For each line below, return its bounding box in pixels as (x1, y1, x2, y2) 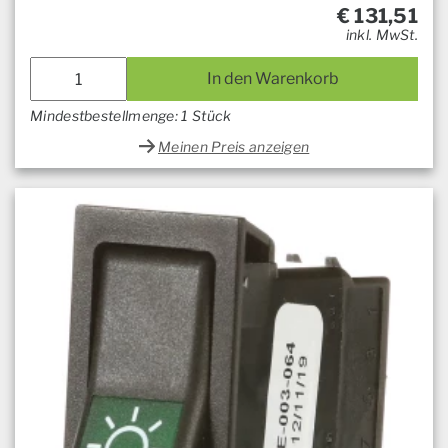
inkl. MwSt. (345, 26, 418, 44)
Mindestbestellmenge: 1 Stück (30, 107, 232, 125)
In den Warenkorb (206, 69, 339, 89)
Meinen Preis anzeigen (158, 138, 310, 156)
